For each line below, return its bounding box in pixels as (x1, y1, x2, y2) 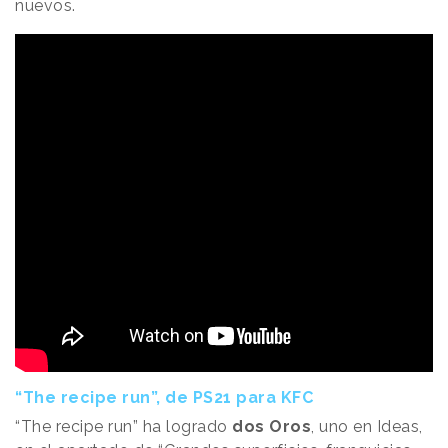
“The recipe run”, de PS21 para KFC (15, 387, 313, 407)
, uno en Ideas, (311, 416, 423, 436)
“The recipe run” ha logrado (15, 416, 232, 436)
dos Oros (232, 416, 311, 436)
